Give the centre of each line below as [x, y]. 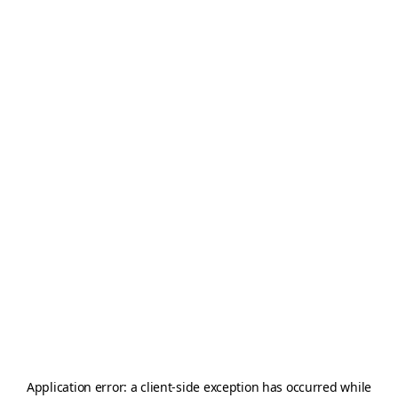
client [156, 387]
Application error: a [84, 387]
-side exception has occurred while [271, 387]
